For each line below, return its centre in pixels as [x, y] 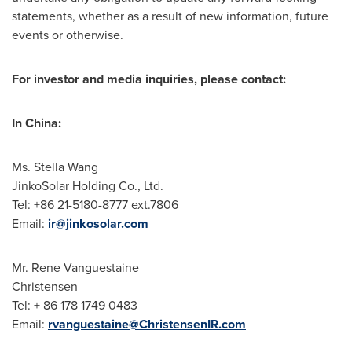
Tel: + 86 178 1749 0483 [75, 305]
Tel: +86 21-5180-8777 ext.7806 [95, 205]
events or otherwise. [68, 35]
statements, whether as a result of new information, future [170, 16]
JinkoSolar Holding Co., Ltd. [88, 186]
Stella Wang [66, 167]
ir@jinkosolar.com [98, 224]
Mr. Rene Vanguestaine [75, 268]
